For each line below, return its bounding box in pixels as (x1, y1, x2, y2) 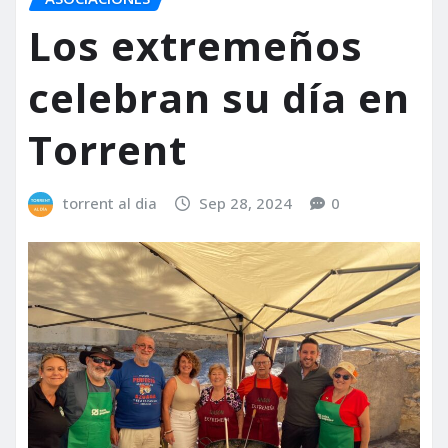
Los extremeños (28, 18, 363, 74)
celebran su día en (28, 70, 410, 126)
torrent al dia (62, 193, 157, 214)
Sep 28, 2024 (199, 193, 293, 214)
